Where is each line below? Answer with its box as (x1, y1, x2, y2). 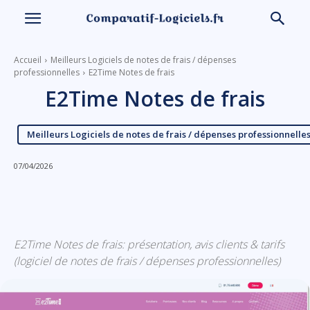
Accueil (14, 54, 42, 66)
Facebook (134, 196, 170, 207)
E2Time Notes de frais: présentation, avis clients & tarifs (14, 237, 284, 253)
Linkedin (53, 196, 84, 207)
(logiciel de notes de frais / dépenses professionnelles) (14, 253, 280, 269)
